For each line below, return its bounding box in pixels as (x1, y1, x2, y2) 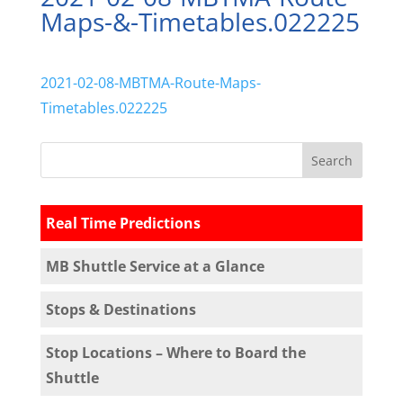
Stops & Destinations (45, 300, 196, 319)
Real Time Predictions (45, 213, 201, 233)
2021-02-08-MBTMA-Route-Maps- (40, 73, 261, 93)
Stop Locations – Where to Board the (45, 343, 306, 363)
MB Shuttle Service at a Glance (45, 256, 264, 276)
